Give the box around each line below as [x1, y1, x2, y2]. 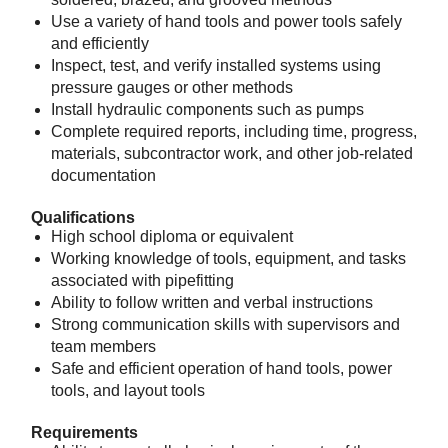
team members [51, 338, 156, 355]
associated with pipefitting [51, 272, 234, 289]
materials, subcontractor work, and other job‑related [51, 145, 413, 162]
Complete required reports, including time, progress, [51, 123, 417, 140]
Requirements [31, 424, 138, 441]
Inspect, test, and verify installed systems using [51, 57, 381, 74]
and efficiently [51, 35, 149, 52]
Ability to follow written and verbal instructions [51, 294, 373, 311]
